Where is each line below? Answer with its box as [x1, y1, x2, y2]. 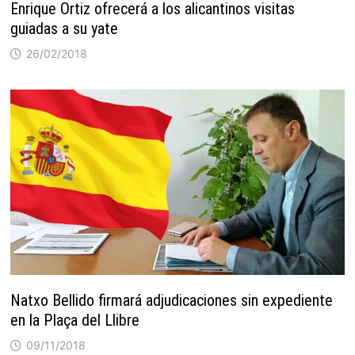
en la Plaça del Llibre [10, 311, 140, 330]
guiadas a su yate [10, 19, 119, 39]
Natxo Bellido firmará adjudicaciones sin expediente [10, 291, 334, 311]
